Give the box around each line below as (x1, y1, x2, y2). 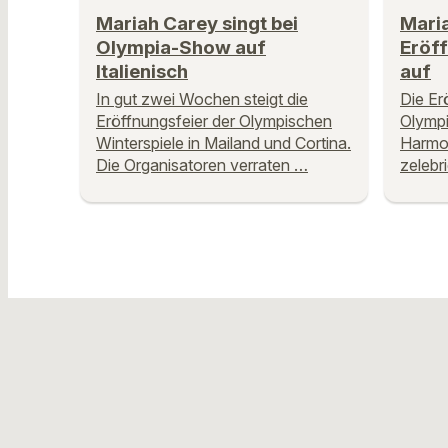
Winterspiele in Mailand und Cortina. (96, 133, 351, 154)
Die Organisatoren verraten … (96, 155, 308, 176)
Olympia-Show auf (96, 36, 266, 60)
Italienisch (96, 60, 188, 84)
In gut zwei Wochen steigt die (96, 89, 308, 110)
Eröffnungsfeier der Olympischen (96, 111, 332, 132)
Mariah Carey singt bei (96, 12, 298, 36)
